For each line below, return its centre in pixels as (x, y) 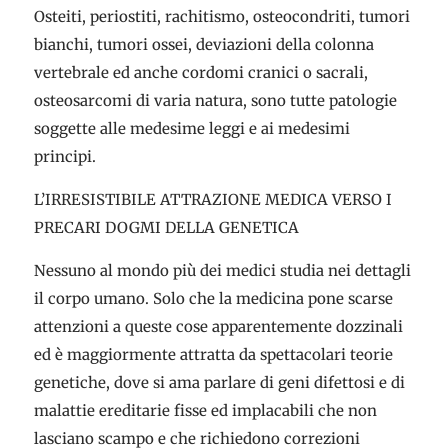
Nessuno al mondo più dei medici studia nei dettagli (222, 270)
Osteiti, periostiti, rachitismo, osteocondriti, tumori (221, 16)
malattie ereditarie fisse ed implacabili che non (205, 410)
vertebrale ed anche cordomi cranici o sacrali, (200, 72)
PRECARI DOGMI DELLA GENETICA (166, 227)
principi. (64, 156)
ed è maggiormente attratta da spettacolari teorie (213, 354)
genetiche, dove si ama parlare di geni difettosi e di (219, 382)
